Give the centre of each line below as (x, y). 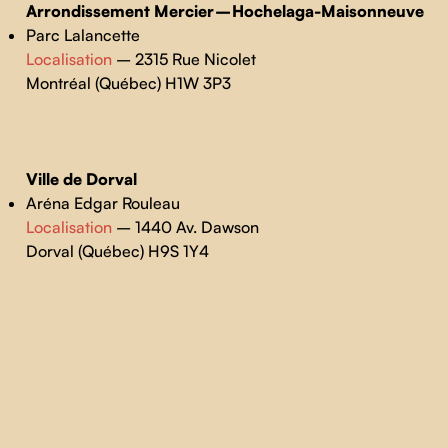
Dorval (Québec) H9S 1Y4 (117, 251)
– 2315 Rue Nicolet (183, 59)
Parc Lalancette (82, 35)
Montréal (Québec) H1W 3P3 (128, 83)
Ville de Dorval (83, 179)
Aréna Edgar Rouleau (102, 203)
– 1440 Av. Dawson (185, 227)
